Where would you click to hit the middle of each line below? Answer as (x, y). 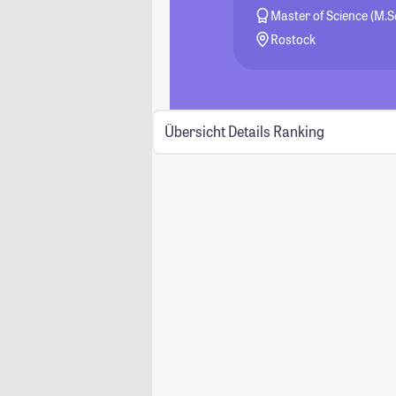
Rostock (293, 39)
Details (249, 132)
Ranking (298, 132)
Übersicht (194, 132)
